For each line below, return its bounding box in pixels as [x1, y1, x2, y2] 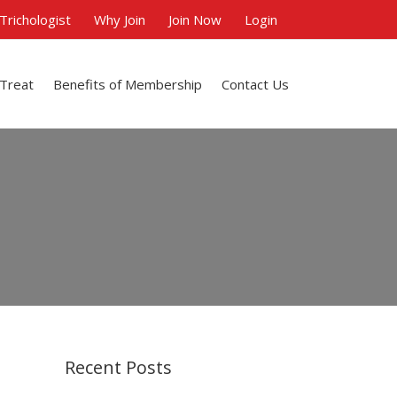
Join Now [168, 10, 222, 28]
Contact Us [222, 75, 289, 93]
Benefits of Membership [53, 75, 202, 93]
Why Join [94, 10, 145, 28]
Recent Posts [65, 355, 172, 379]
